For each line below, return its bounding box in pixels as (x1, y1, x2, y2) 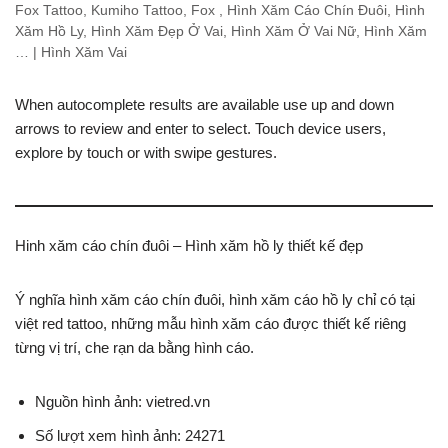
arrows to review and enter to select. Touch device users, (15, 119, 386, 137)
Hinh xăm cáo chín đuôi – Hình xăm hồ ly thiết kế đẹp (15, 236, 363, 254)
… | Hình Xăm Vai (15, 44, 127, 60)
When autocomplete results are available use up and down (15, 95, 394, 113)
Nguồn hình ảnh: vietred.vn (35, 392, 210, 410)
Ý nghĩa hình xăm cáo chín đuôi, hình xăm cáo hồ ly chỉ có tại (15, 290, 415, 308)
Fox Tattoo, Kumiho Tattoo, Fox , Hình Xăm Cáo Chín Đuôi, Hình (15, 2, 425, 18)
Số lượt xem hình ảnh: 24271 (35, 426, 225, 444)
